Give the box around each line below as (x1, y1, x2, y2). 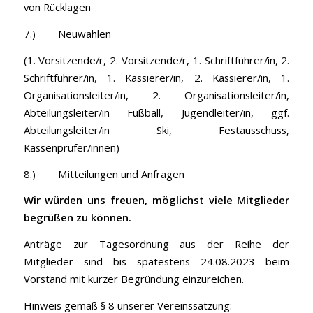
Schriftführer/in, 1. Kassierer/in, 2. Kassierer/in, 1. (23, 70, 290, 85)
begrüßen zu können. (23, 210, 131, 225)
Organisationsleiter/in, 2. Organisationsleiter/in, (23, 87, 290, 102)
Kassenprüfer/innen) (23, 140, 119, 154)
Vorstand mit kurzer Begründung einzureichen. (23, 271, 244, 286)
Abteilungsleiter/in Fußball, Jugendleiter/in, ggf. (23, 105, 290, 119)
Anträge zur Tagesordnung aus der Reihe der (23, 236, 290, 251)
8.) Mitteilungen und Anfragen (23, 166, 184, 181)
